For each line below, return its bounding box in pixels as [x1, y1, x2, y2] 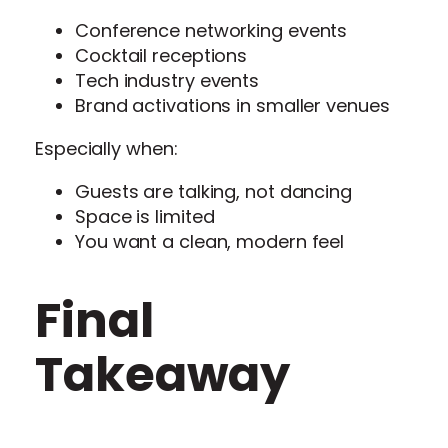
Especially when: [35, 136, 178, 162]
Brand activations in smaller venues [75, 93, 390, 119]
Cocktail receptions [75, 43, 248, 69]
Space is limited [75, 204, 215, 230]
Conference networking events [75, 18, 348, 44]
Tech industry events [75, 68, 260, 94]
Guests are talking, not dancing [75, 179, 352, 205]
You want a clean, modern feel [75, 229, 345, 255]
